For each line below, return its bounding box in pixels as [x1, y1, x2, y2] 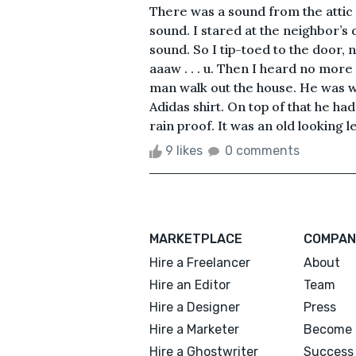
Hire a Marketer [149, 321, 239, 337]
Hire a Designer [149, 299, 240, 315]
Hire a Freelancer [149, 254, 250, 270]
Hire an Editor [149, 277, 230, 292]
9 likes [162, 142, 206, 158]
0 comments [225, 142, 300, 158]
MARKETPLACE [149, 230, 242, 246]
